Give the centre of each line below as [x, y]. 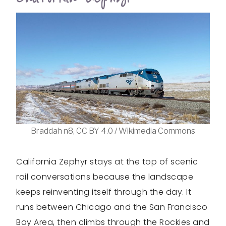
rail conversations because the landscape [105, 177]
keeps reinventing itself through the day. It [104, 192]
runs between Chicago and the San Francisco [112, 207]
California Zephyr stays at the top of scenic [107, 161]
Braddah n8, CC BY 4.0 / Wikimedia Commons [113, 131]
